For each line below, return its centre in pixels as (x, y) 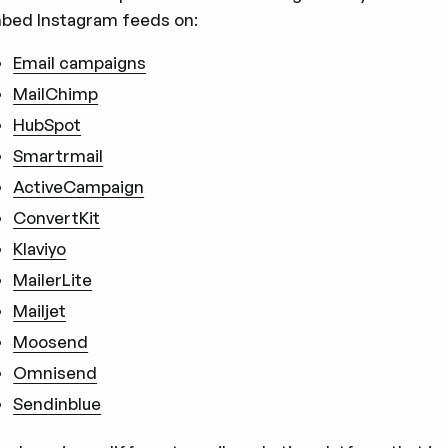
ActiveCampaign (79, 186)
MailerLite (53, 279)
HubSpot (47, 124)
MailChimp (56, 93)
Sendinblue (57, 403)
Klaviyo (40, 248)
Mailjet (40, 310)
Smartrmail (58, 155)
